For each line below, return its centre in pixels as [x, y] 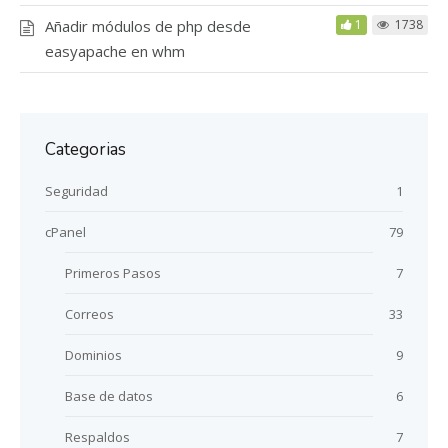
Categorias [85, 150]
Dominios [93, 355]
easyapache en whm [115, 51]
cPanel [65, 232]
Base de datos [109, 396]
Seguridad [76, 191]
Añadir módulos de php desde [148, 26]
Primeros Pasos [113, 273]
